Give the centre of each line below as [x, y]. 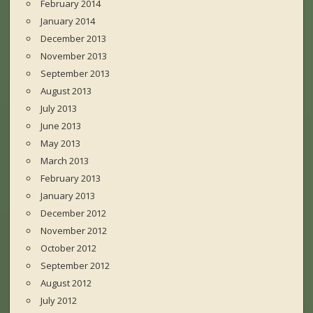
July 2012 [59, 301]
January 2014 [68, 21]
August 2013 [66, 91]
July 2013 [59, 109]
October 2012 [69, 248]
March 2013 [65, 161]
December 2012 [74, 213]
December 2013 [74, 39]
